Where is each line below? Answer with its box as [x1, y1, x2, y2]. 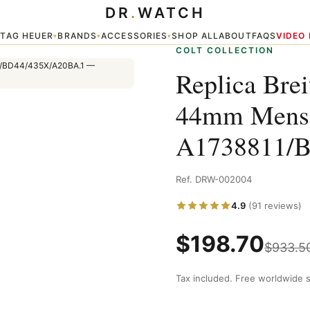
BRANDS [57, 30, 98, 41]
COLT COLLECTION [176, 45, 274, 55]
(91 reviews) [246, 200, 302, 211]
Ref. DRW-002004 [176, 174, 252, 185]
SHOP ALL [172, 30, 219, 41]
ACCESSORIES [101, 30, 168, 41]
